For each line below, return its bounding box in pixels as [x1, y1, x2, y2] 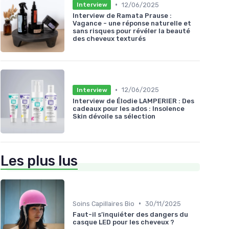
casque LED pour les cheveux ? [73, 218, 174, 226]
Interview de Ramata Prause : [73, 12, 172, 20]
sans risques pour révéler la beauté [73, 27, 190, 35]
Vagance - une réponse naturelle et [73, 19, 191, 28]
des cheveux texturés [73, 35, 146, 43]
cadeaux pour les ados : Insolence [73, 104, 185, 112]
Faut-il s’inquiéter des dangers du [73, 210, 188, 218]
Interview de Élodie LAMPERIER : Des [73, 97, 194, 105]
